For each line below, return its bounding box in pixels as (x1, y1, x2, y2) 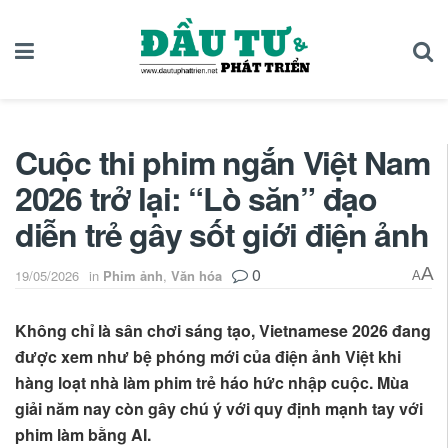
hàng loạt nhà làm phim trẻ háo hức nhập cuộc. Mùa (15, 371, 409, 395)
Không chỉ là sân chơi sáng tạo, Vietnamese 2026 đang (15, 319, 431, 343)
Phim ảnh (103, 266, 163, 286)
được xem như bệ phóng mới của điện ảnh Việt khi (15, 345, 401, 369)
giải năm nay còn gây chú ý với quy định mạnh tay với (15, 397, 423, 421)
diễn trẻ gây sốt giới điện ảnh (15, 210, 429, 257)
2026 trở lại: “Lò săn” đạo (15, 174, 377, 221)
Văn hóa (171, 266, 222, 286)
